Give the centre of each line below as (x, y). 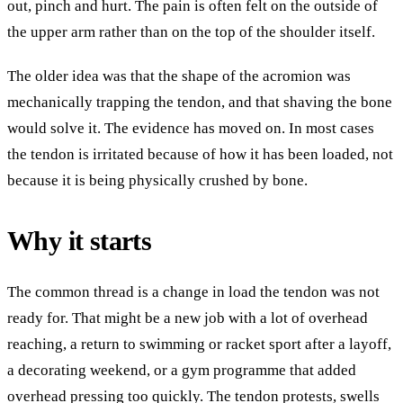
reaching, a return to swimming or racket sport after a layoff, (199, 344)
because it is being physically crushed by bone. (157, 180)
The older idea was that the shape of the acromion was (179, 76)
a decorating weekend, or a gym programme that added (182, 370)
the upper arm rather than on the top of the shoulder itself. (191, 32)
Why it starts (80, 241)
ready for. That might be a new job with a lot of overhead (188, 318)
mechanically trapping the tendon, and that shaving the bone (200, 102)
